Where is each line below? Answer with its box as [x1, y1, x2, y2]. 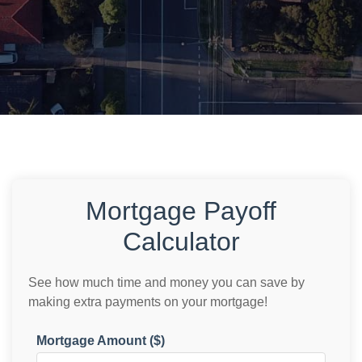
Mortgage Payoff [86, 196, 276, 225]
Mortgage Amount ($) [36, 334, 165, 347]
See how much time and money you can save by [28, 276, 305, 289]
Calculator [122, 227, 240, 256]
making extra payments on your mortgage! [28, 295, 267, 309]
